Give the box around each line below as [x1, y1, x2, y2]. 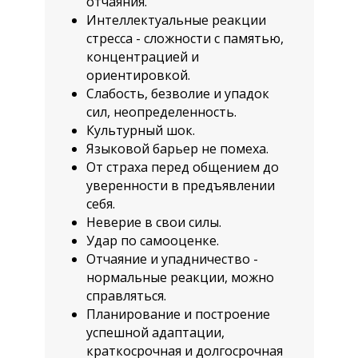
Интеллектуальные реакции [86, 11, 266, 29]
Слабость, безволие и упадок [86, 85, 269, 102]
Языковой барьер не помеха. [86, 140, 268, 157]
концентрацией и [86, 48, 199, 66]
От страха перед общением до [86, 158, 279, 176]
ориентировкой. [86, 66, 190, 84]
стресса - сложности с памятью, [86, 30, 284, 47]
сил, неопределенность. [86, 103, 237, 121]
